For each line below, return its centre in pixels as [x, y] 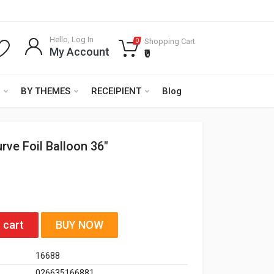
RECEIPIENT [116, 91]
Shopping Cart [170, 41]
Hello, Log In [72, 39]
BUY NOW [80, 225]
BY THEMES [46, 91]
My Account [80, 52]
